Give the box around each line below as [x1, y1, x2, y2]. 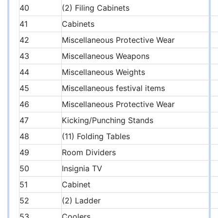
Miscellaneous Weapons [62, 51, 149, 61]
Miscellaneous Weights [62, 67, 145, 77]
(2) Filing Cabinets [62, 3, 129, 13]
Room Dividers [62, 147, 116, 158]
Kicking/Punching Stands [62, 115, 153, 126]
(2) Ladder [62, 196, 101, 206]
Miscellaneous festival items [62, 83, 165, 93]
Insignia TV [62, 163, 102, 174]
